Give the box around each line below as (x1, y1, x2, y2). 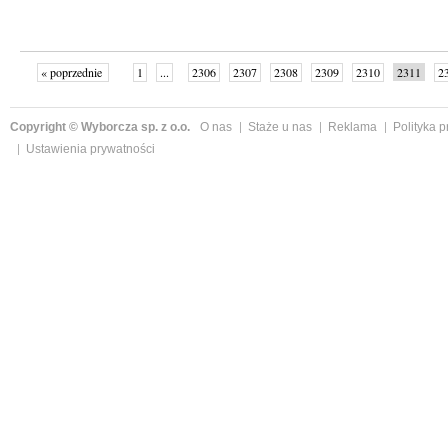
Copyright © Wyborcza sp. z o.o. (10, 120, 190, 134)
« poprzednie (40, 64, 105, 80)
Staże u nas (248, 120, 312, 134)
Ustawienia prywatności (26, 142, 155, 156)
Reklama (328, 120, 377, 134)
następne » (347, 84, 398, 100)
